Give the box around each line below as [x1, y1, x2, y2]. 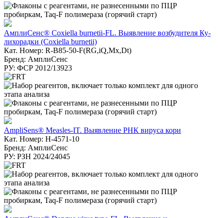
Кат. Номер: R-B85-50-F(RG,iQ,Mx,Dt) [4, 46, 131, 54]
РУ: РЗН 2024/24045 [4, 152, 70, 161]
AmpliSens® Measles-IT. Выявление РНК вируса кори [4, 126, 181, 134]
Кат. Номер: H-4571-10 [4, 134, 79, 143]
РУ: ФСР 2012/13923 [4, 63, 72, 72]
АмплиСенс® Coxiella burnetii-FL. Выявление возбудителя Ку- [4, 28, 211, 37]
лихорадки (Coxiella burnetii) [4, 37, 97, 46]
